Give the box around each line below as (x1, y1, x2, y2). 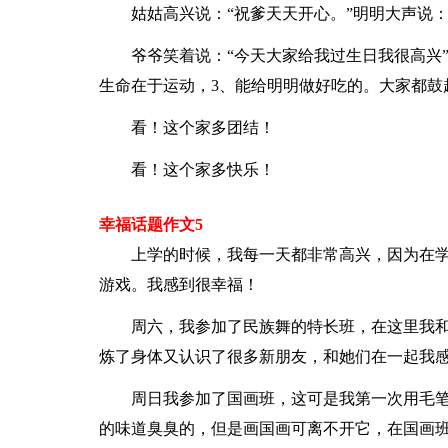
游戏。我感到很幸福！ (98, 276, 259, 293)
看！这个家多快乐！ (130, 161, 275, 178)
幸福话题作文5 (98, 216, 203, 233)
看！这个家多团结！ (130, 119, 275, 136)
